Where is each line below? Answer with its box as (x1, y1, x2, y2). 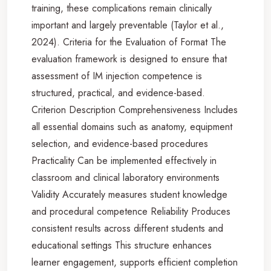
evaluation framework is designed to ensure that (31, 51, 227, 66)
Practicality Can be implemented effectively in (31, 153, 217, 168)
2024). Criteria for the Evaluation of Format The (31, 34, 226, 49)
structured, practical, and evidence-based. (31, 85, 205, 100)
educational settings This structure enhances (31, 238, 212, 252)
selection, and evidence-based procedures (31, 136, 208, 151)
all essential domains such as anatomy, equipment (31, 119, 232, 134)
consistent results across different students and (31, 221, 223, 235)
